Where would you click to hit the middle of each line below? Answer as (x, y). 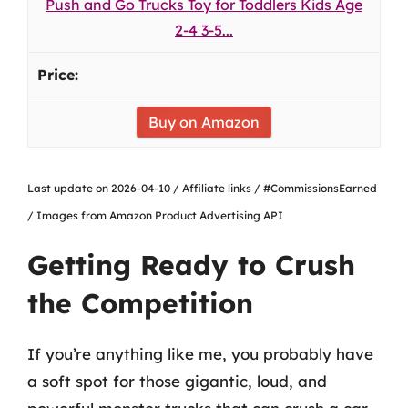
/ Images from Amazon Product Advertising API (155, 215)
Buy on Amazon (204, 122)
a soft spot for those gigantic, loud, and (177, 381)
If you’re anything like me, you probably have (200, 354)
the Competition (140, 303)
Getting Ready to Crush (191, 265)
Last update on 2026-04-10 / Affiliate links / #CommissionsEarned (202, 188)
